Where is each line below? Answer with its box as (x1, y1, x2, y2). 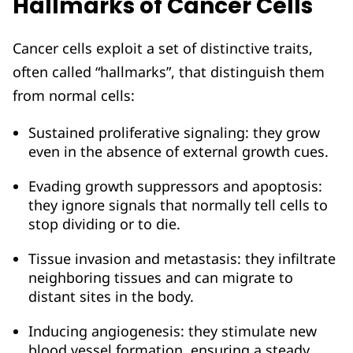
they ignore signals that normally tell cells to (28, 195, 328, 215)
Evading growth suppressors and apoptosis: (28, 176, 322, 196)
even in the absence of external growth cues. (28, 142, 333, 162)
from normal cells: (13, 86, 139, 106)
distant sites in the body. (28, 287, 198, 307)
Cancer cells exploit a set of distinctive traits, (13, 39, 313, 58)
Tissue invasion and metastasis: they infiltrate (28, 249, 336, 269)
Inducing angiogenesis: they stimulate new (28, 321, 317, 341)
